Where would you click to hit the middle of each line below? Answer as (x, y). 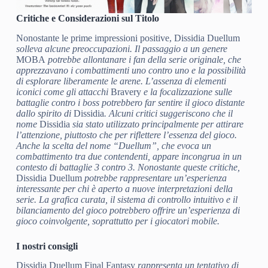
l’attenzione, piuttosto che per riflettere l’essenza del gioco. (126, 135)
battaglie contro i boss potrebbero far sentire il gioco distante (130, 102)
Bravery (126, 92)
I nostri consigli (47, 246)
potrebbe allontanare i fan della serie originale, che (143, 59)
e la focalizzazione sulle (186, 92)
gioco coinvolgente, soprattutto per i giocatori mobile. (118, 221)
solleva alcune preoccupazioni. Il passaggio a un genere (121, 48)
